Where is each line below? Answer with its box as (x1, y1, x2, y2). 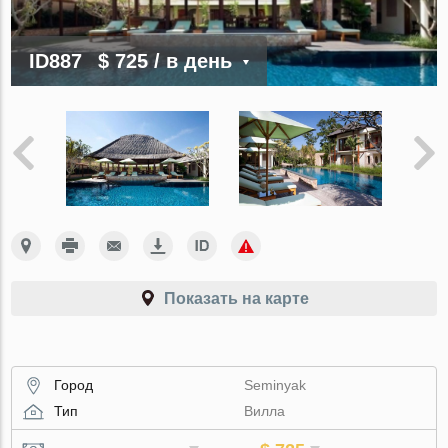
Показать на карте (163, 289, 309, 307)
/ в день (154, 49, 233, 72)
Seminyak (244, 376, 307, 393)
